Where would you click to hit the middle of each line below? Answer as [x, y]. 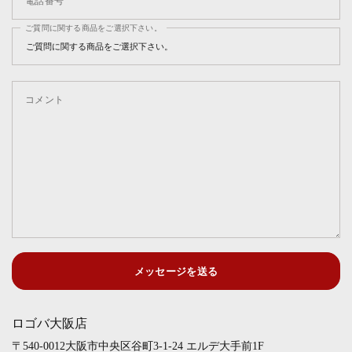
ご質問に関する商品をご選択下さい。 [93, 27]
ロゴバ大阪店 [49, 323]
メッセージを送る [176, 271]
